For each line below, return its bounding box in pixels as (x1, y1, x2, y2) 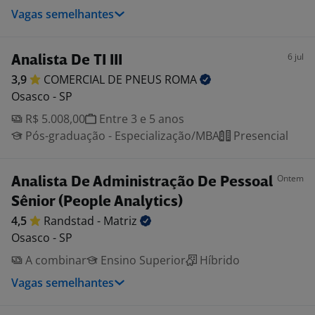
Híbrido (197, 252, 240, 268)
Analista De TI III (11, 53, 122, 68)
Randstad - (44, 213, 103, 229)
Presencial (231, 128, 288, 143)
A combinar (22, 252, 86, 268)
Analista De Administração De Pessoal (11, 175, 273, 190)
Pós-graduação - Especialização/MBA (22, 128, 219, 143)
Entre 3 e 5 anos (96, 111, 184, 127)
